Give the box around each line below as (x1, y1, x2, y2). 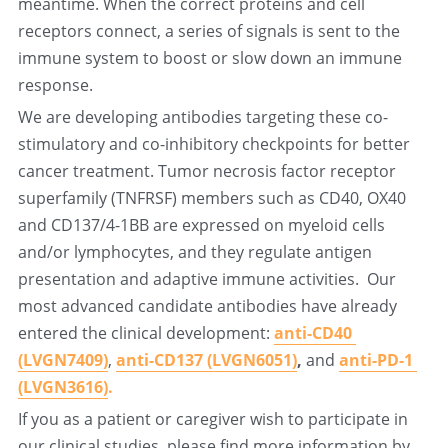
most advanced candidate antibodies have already (17, 295, 397, 317)
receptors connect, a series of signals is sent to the (17, 20, 400, 42)
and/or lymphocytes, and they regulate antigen (17, 241, 372, 263)
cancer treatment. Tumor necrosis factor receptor (17, 160, 396, 182)
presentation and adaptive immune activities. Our (17, 268, 396, 290)
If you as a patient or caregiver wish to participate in (17, 408, 408, 430)
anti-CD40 (273, 322, 352, 344)
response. (17, 74, 93, 96)
